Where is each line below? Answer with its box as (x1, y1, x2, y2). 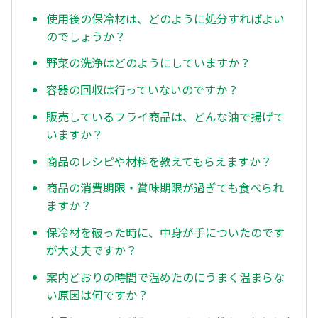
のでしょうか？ (46, 27, 126, 45)
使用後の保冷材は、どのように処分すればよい (46, 9, 285, 27)
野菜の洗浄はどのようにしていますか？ (46, 54, 251, 72)
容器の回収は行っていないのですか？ (46, 81, 238, 99)
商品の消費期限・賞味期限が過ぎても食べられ (46, 179, 284, 197)
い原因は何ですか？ (46, 285, 148, 303)
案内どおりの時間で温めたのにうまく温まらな (46, 268, 285, 285)
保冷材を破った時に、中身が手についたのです (46, 224, 285, 241)
